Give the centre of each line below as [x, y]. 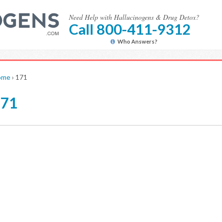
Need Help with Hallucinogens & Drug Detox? [134, 17]
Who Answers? [138, 41]
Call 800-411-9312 [130, 29]
